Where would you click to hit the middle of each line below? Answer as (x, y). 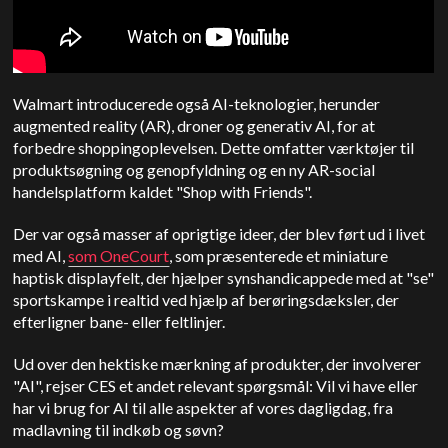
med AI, (41, 255)
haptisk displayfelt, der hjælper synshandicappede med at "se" (224, 277)
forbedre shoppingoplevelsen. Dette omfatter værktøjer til (214, 147)
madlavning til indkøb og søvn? (120, 429)
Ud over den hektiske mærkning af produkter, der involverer (217, 363)
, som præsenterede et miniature (279, 255)
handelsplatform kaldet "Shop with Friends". (163, 191)
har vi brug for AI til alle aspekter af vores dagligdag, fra (203, 407)
